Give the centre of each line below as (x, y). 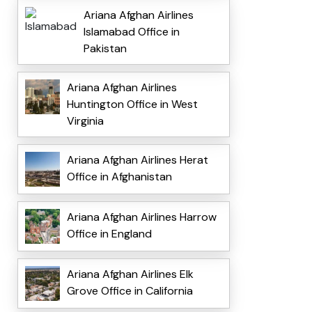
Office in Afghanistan (119, 177)
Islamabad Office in (131, 32)
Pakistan (105, 49)
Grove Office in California (130, 291)
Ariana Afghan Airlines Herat (137, 160)
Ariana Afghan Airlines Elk (130, 274)
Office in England (109, 234)
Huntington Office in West (132, 104)
